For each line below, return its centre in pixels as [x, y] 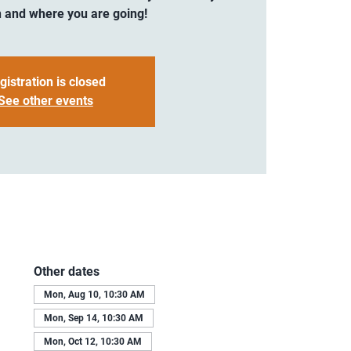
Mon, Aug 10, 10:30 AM [94, 294]
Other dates [66, 271]
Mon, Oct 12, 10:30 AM [92, 341]
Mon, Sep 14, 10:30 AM [93, 318]
